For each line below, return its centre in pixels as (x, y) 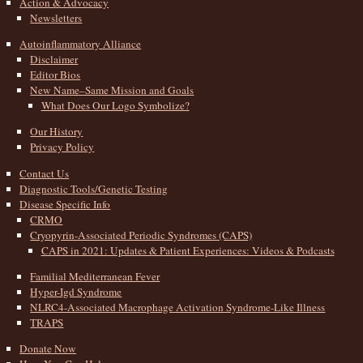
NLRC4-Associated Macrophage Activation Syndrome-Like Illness (178, 307)
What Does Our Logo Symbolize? (115, 106)
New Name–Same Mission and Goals (112, 90)
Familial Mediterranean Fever (95, 276)
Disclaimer (54, 60)
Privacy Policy (62, 147)
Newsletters (56, 18)
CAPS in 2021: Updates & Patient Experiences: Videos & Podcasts (188, 250)
